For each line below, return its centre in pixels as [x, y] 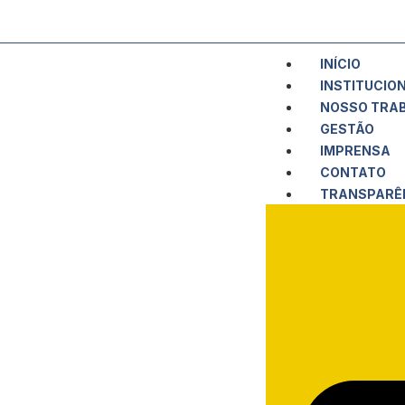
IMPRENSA [355, 151]
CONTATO [353, 172]
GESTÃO [347, 129]
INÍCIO [340, 64]
